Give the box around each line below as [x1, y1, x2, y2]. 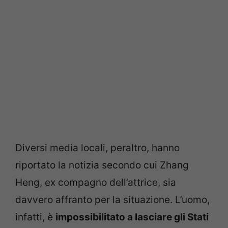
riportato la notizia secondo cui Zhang [15, 159, 189, 171]
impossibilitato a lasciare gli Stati [55, 211, 209, 223]
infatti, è [15, 211, 55, 223]
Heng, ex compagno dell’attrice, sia [15, 176, 176, 188]
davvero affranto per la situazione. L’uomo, [15, 193, 210, 206]
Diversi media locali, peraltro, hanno [15, 141, 180, 154]
